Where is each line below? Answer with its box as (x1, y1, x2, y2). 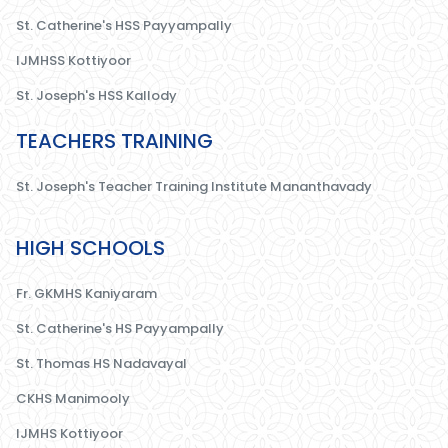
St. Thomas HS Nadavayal (16, 353, 187, 373)
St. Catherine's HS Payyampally (16, 318, 224, 338)
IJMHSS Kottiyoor (16, 50, 131, 70)
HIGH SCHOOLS (16, 233, 165, 262)
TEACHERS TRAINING (16, 126, 213, 155)
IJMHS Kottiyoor (16, 423, 123, 443)
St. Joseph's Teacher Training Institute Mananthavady (16, 176, 372, 196)
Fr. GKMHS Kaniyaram (16, 283, 157, 303)
